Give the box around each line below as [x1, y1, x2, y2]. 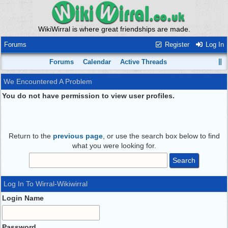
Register [162, 41, 189, 48]
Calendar [83, 58, 111, 66]
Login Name [2, 194, 44, 202]
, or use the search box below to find [102, 132, 220, 140]
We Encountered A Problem [4, 77, 92, 85]
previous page [52, 132, 103, 140]
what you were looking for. [72, 141, 156, 150]
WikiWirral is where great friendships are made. [38, 25, 190, 33]
